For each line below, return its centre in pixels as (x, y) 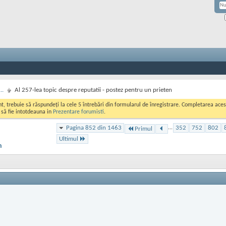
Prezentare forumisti (78, 112)
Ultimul (68, 139)
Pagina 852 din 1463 (94, 128)
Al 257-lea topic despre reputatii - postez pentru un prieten (93, 90)
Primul (143, 129)
